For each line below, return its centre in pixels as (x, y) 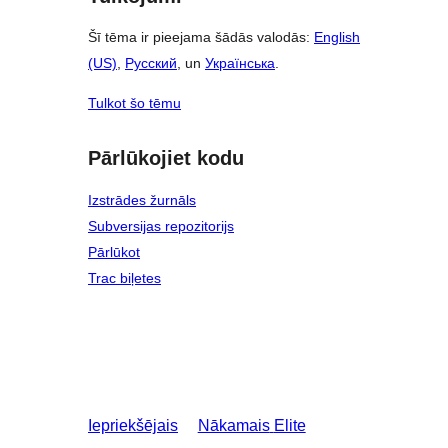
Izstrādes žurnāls (142, 200)
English (337, 37)
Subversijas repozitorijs (161, 226)
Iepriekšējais (133, 425)
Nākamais (233, 425)
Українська (240, 63)
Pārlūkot (114, 252)
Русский (151, 63)
